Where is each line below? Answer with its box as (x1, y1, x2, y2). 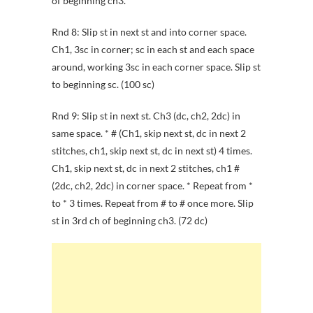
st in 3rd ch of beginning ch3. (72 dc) (52, 214, 208, 227)
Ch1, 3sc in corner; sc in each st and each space (52, 43, 254, 56)
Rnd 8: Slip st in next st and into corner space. (52, 26, 247, 38)
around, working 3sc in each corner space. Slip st (52, 61, 261, 73)
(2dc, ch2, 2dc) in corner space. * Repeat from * (52, 180, 253, 192)
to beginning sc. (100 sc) (52, 78, 154, 91)
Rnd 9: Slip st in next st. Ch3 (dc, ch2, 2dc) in (52, 110, 240, 122)
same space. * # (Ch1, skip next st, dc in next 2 (52, 127, 246, 140)
